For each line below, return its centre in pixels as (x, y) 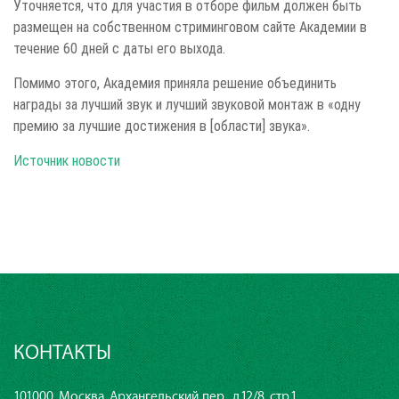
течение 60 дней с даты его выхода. (119, 48)
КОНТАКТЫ (62, 353)
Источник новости (67, 160)
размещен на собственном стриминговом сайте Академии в (190, 26)
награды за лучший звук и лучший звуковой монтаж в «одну (187, 104)
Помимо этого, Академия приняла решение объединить (175, 82)
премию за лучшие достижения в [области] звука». (162, 125)
